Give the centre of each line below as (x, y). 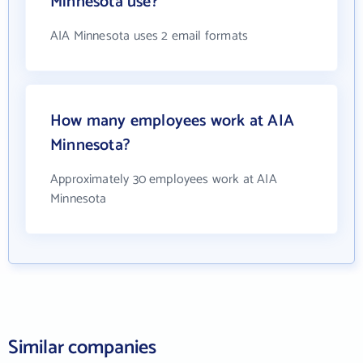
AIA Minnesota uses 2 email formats (149, 36)
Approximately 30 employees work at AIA (164, 179)
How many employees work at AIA (172, 121)
